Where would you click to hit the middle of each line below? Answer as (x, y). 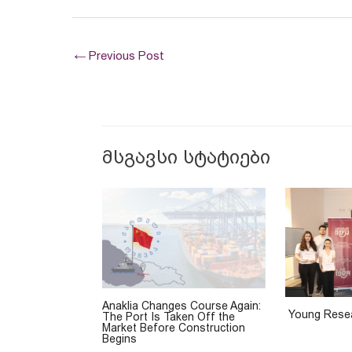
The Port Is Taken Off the (168, 317)
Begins (119, 339)
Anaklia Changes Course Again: (181, 306)
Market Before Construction (173, 328)
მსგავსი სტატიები (186, 156)
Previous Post (125, 56)
